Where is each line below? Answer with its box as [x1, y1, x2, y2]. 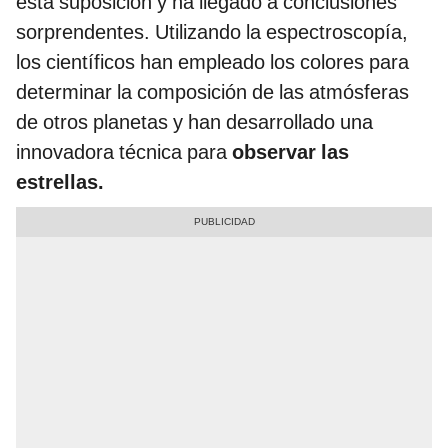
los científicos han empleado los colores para [16, 50, 409, 75]
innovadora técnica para [16, 140, 232, 165]
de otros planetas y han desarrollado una [16, 110, 373, 135]
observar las [232, 140, 349, 165]
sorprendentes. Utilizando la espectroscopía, [16, 20, 408, 45]
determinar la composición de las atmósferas [16, 80, 409, 105]
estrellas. [16, 170, 104, 195]
